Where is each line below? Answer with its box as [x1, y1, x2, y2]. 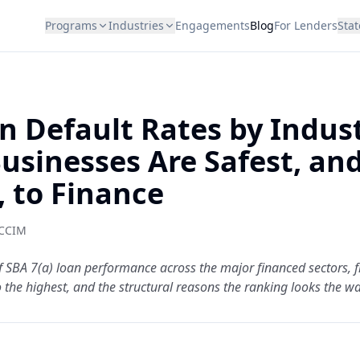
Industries [108, 18, 164, 33]
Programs [45, 18, 97, 33]
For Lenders [274, 18, 337, 33]
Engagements [175, 18, 250, 33]
